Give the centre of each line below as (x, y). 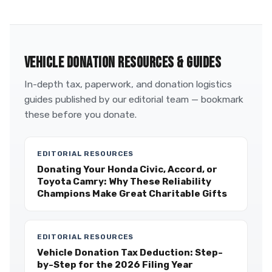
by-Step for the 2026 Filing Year (115, 265)
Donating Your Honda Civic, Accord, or (127, 169)
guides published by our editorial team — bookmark (134, 99)
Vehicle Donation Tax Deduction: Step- (130, 253)
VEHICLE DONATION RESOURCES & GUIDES (123, 63)
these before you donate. (80, 114)
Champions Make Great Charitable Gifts (132, 194)
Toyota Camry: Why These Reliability (124, 182)
